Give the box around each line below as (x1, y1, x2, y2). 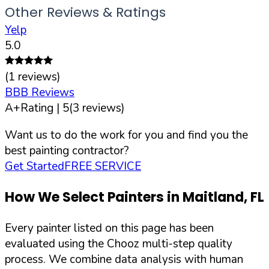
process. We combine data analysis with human (5, 252, 243, 268)
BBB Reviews (5, 84, 74, 100)
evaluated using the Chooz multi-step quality (5, 236, 232, 252)
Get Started (5, 158, 64, 174)
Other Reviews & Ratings (5, 2, 166, 22)
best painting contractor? (5, 142, 129, 159)
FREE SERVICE (64, 158, 141, 174)
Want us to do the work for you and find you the (5, 127, 248, 143)
